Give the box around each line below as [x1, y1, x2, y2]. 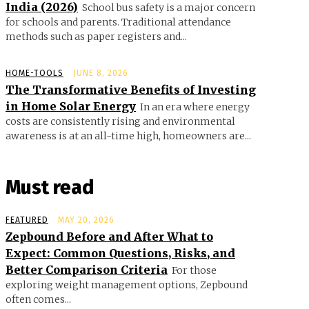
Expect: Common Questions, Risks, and [6, 246, 235, 260]
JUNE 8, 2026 [73, 68, 128, 78]
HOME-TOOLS [6, 68, 63, 78]
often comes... [6, 292, 71, 306]
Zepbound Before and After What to [6, 229, 213, 243]
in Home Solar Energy [6, 99, 136, 113]
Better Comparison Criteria [6, 262, 168, 277]
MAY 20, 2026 [58, 215, 114, 225]
